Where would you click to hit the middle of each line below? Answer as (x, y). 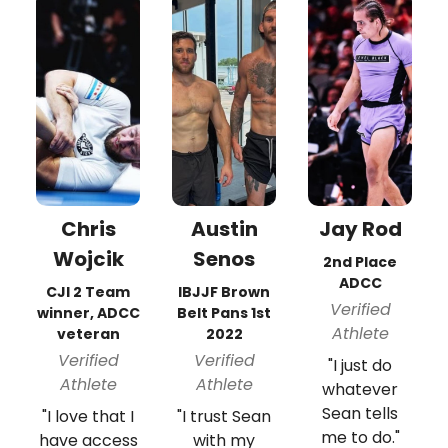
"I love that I (88, 416)
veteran (88, 333)
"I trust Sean (224, 416)
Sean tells (360, 413)
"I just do (360, 365)
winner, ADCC (88, 312)
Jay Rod (360, 228)
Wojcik (88, 258)
